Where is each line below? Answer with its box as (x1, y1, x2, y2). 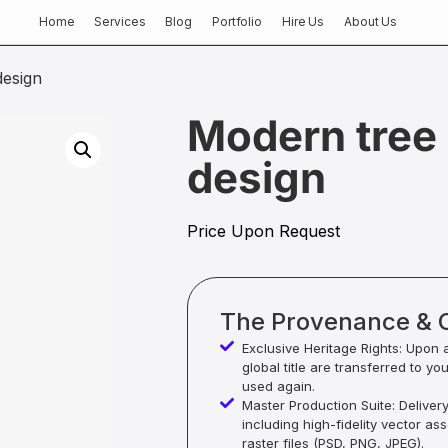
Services (94, 14, 146, 29)
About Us (344, 14, 398, 29)
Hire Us (281, 14, 325, 29)
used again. (242, 378, 316, 395)
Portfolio (211, 14, 262, 29)
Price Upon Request (186, 221, 340, 241)
